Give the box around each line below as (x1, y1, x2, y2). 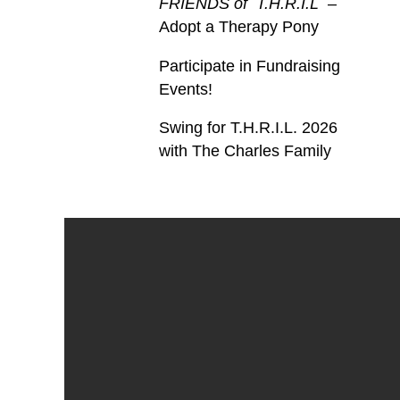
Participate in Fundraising (158, 56, 340, 75)
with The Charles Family (158, 142, 331, 161)
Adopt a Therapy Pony (158, 18, 319, 37)
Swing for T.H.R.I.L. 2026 (158, 119, 337, 137)
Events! (158, 79, 217, 98)
